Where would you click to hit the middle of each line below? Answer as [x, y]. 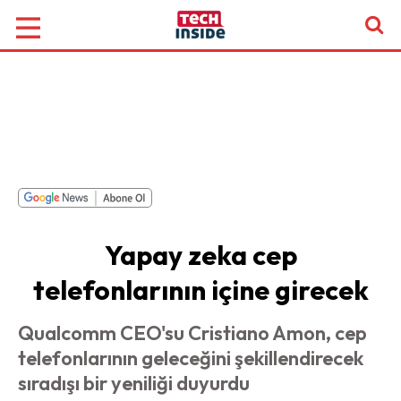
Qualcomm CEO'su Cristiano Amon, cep [192, 333]
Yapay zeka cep [200, 255]
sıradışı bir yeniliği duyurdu [134, 383]
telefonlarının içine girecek [200, 290]
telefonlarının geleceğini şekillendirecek [191, 358]
